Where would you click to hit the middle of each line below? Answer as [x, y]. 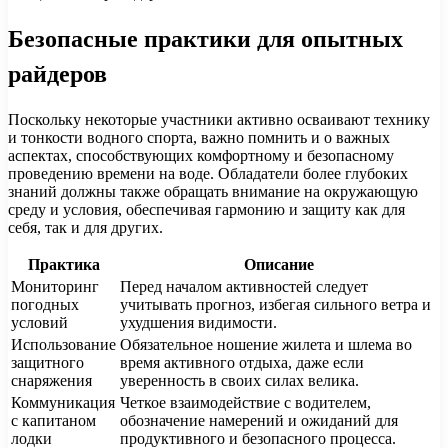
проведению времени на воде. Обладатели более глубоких [208, 174]
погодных [45, 305]
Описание [278, 265]
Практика [63, 265]
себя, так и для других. [85, 228]
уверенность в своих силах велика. [239, 381]
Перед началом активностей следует [244, 287]
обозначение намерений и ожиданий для [259, 421]
